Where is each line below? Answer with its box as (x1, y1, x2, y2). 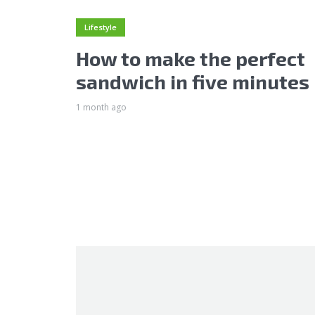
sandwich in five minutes (76, 69, 309, 94)
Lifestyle (84, 21, 117, 32)
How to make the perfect (76, 46, 305, 70)
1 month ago (76, 101, 127, 113)
